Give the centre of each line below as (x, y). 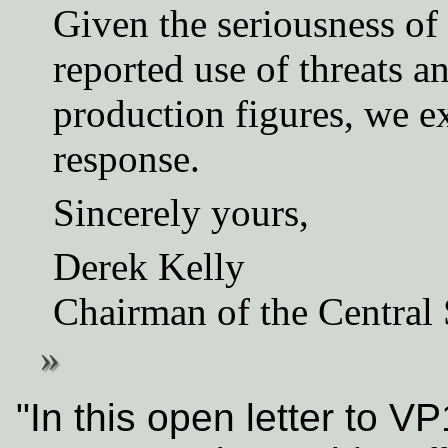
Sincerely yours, (180, 213)
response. (126, 159)
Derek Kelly (148, 266)
